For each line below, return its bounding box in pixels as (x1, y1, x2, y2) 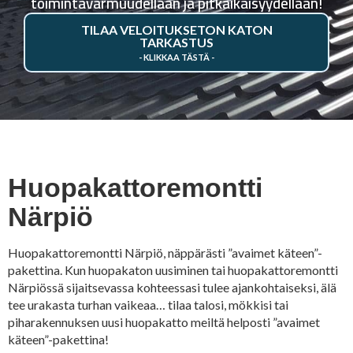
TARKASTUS (139, 35, 214, 50)
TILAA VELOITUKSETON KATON (80, 22, 273, 37)
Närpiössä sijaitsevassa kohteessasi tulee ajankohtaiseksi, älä (8, 280, 336, 295)
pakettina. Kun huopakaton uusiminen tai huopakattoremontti (8, 262, 338, 277)
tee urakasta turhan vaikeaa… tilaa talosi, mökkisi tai (8, 297, 288, 312)
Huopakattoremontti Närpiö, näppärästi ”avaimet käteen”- (8, 245, 322, 260)
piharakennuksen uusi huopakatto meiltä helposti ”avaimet (8, 314, 320, 329)
